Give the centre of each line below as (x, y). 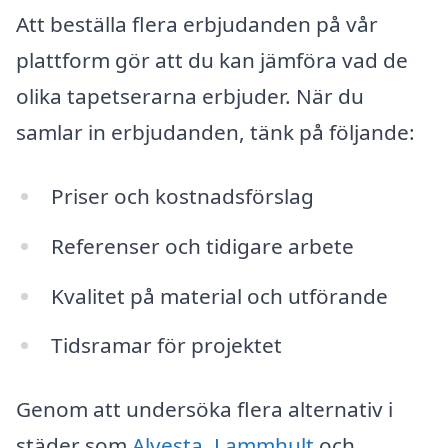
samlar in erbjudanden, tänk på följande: (215, 132)
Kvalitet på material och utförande (219, 295)
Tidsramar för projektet (166, 345)
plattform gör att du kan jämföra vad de (212, 60)
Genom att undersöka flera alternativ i (204, 409)
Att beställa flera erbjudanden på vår (197, 24)
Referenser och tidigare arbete (202, 245)
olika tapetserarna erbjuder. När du (190, 96)
